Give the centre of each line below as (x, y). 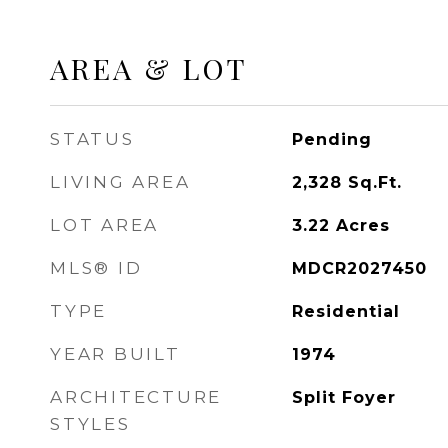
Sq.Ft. (374, 182)
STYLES (90, 424)
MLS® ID (96, 268)
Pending (331, 139)
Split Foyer (343, 397)
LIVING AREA (120, 182)
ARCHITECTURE (136, 397)
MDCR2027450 (359, 268)
